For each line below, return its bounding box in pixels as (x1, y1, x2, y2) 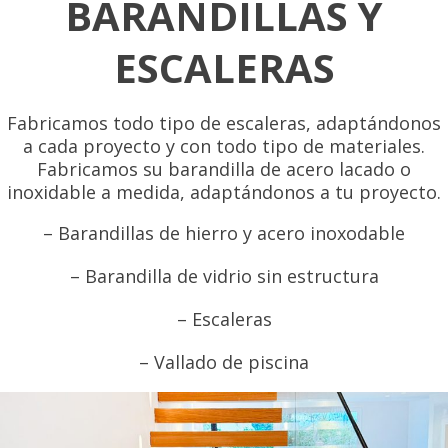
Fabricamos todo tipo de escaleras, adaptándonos (7, 110, 441, 135)
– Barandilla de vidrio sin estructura (69, 263, 379, 288)
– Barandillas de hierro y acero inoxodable (43, 220, 405, 245)
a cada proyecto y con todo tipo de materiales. (23, 133, 425, 158)
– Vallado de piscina (139, 349, 309, 374)
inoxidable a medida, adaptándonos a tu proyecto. (7, 179, 441, 204)
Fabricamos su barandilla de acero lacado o (37, 156, 411, 181)
